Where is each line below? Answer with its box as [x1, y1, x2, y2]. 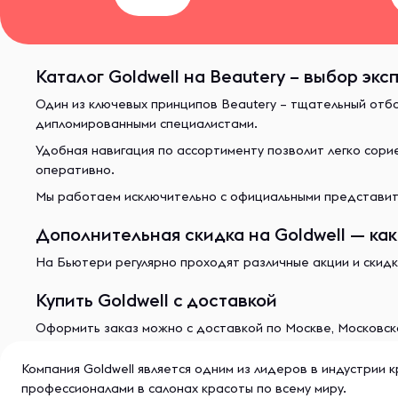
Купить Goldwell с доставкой [36, 289, 277, 311]
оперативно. [36, 162, 115, 178]
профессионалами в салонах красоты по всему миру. [21, 380, 346, 396]
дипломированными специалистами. [36, 115, 258, 131]
